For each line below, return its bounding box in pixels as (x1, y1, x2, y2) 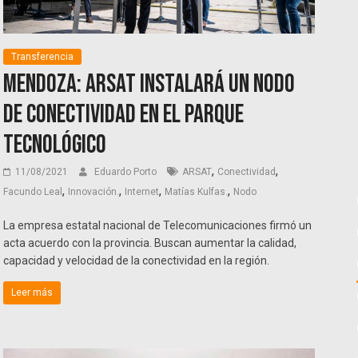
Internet (125, 186, 160, 198)
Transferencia (11, 51, 74, 63)
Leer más (11, 287, 54, 299)
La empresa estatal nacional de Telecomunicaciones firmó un (3, 219, 312, 233)
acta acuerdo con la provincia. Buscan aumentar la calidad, (3, 237, 297, 250)
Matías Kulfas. (165, 186, 229, 198)
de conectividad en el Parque (3, 99, 245, 131)
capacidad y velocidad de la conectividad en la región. (3, 254, 270, 268)
